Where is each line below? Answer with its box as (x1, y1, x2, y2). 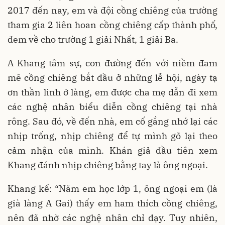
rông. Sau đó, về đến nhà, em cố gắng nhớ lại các (8, 116, 217, 128)
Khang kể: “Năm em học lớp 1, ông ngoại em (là (8, 183, 217, 195)
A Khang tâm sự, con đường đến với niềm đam (8, 57, 217, 69)
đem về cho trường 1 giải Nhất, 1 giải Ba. (8, 34, 178, 46)
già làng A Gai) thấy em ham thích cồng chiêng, (8, 197, 217, 209)
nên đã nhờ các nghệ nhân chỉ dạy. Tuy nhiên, (8, 212, 217, 224)
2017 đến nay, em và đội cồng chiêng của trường (8, 5, 217, 17)
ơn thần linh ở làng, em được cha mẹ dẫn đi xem (8, 86, 217, 98)
